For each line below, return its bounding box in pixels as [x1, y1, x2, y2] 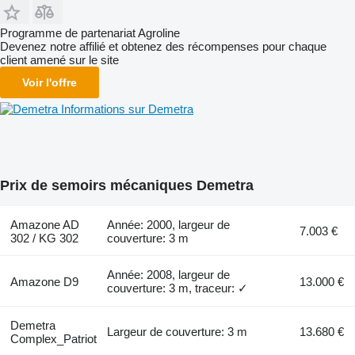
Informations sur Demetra [61, 101, 193, 116]
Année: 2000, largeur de [107, 217, 231, 231]
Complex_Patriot [10, 331, 97, 345]
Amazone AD [10, 217, 79, 231]
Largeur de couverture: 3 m [107, 324, 248, 338]
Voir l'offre [22, 75, 77, 89]
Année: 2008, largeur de [107, 267, 231, 281]
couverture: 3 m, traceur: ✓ [107, 281, 249, 295]
